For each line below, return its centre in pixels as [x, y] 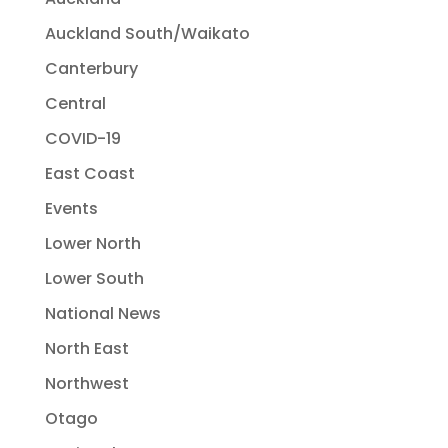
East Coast [89, 174]
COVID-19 [82, 139]
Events [71, 209]
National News [102, 314]
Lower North [92, 244]
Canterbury [91, 69]
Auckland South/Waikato [147, 34]
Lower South [94, 279]
